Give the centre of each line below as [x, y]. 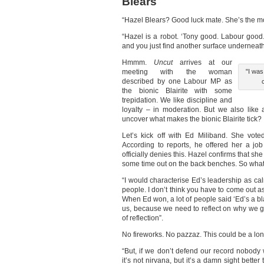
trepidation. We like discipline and [177, 100]
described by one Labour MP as [177, 81]
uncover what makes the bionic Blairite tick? [192, 119]
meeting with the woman [177, 72]
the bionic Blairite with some [177, 91]
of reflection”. [143, 218]
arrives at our [202, 62]
